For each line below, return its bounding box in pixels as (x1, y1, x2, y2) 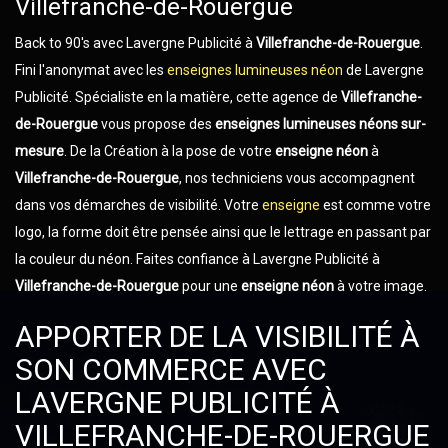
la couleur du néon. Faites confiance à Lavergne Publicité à (15, 251, 380, 267)
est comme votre (323, 197, 431, 213)
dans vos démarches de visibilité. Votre (15, 197, 262, 213)
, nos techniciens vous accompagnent (179, 170, 415, 186)
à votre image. (334, 278, 427, 294)
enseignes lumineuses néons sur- (215, 116, 426, 132)
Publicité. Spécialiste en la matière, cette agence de (15, 89, 341, 105)
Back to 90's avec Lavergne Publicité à (15, 35, 253, 51)
